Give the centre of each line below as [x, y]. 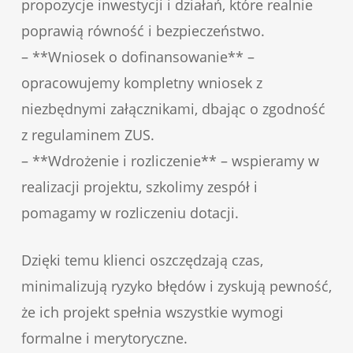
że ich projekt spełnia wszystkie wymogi [152, 312]
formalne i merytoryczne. [104, 338]
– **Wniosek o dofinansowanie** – [137, 57]
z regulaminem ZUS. [87, 135]
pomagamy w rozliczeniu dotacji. [130, 213]
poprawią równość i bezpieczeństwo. [143, 31]
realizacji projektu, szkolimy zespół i [139, 187]
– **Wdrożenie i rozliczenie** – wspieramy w [170, 161]
